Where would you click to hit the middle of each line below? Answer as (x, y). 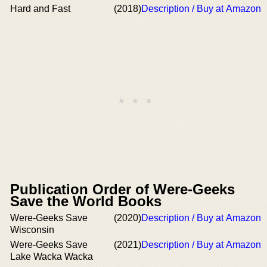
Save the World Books (86, 201)
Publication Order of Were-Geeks (122, 189)
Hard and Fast (40, 9)
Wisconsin (32, 230)
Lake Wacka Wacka (52, 257)
